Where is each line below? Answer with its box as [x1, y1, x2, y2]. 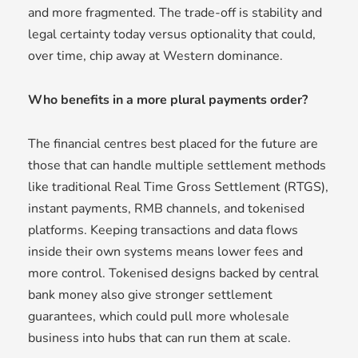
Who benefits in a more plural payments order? [28, 91, 308, 109]
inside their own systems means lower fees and [28, 243, 303, 261]
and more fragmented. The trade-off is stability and [28, 4, 322, 22]
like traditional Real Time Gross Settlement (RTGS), [28, 178, 328, 197]
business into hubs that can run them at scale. [28, 329, 291, 348]
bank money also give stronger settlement [28, 286, 272, 304]
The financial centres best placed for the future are [28, 135, 318, 153]
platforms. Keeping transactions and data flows [28, 221, 298, 240]
